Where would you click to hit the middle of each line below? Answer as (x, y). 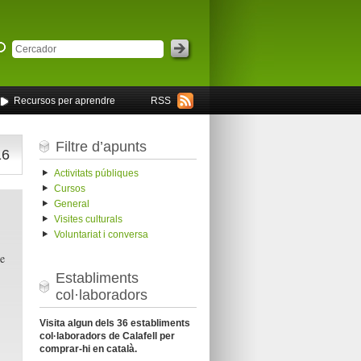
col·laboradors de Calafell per (107, 336)
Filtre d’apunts (101, 146)
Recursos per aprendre (64, 101)
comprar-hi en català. (88, 349)
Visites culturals (88, 220)
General (71, 204)
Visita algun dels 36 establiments (114, 323)
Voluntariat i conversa (101, 235)
